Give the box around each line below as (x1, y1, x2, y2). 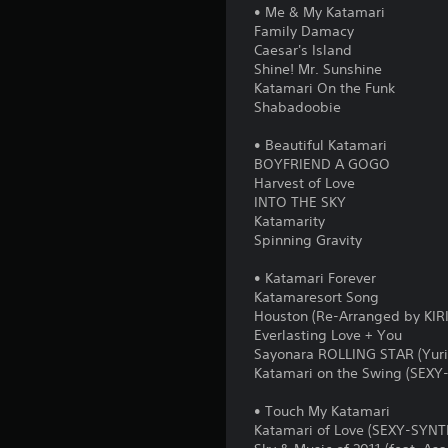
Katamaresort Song (254, 288, 380, 306)
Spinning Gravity (254, 231, 363, 249)
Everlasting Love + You (254, 326, 403, 344)
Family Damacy (254, 22, 355, 40)
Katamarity (254, 212, 326, 230)
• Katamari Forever (254, 269, 377, 287)
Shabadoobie (254, 98, 342, 116)
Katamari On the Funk (254, 79, 396, 97)
